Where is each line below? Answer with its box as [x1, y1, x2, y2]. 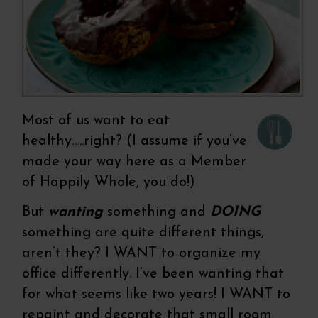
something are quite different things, [22, 226, 265, 241]
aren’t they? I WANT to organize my [22, 246, 261, 261]
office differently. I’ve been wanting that [22, 267, 285, 282]
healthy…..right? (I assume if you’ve [22, 134, 248, 149]
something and [103, 205, 211, 220]
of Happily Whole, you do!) [22, 175, 196, 190]
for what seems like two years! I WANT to [22, 287, 291, 302]
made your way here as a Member [22, 155, 247, 170]
